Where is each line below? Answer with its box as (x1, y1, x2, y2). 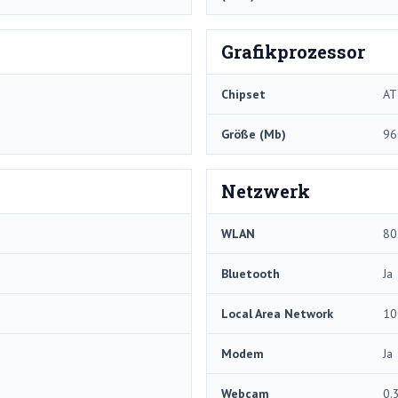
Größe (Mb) (221, 125, 286, 142)
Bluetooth (221, 265, 280, 282)
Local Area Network (221, 305, 333, 322)
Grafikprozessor (221, 39, 365, 63)
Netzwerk (221, 179, 310, 203)
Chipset (221, 85, 266, 102)
